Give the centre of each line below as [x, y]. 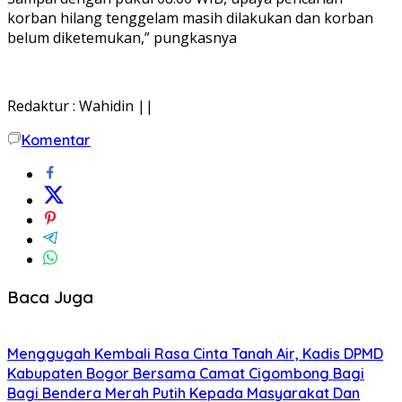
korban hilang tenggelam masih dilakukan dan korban [190, 17]
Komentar [56, 140]
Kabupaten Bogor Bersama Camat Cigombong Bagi [186, 374]
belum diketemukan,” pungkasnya [122, 37]
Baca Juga [50, 297]
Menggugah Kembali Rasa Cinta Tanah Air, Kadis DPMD [195, 354]
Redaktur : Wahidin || [80, 105]
